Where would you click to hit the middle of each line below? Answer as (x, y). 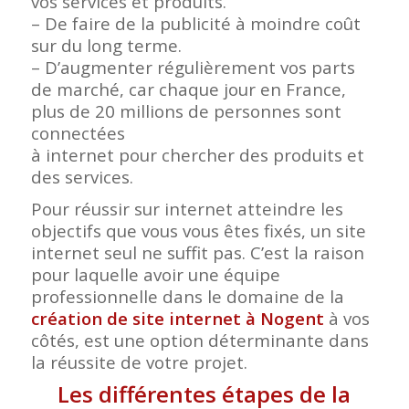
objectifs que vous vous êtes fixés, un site (198, 230)
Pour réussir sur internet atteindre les (187, 208)
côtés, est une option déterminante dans (199, 340)
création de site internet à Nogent (177, 318)
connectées (78, 132)
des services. (82, 176)
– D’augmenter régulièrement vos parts (193, 67)
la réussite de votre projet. (139, 362)
